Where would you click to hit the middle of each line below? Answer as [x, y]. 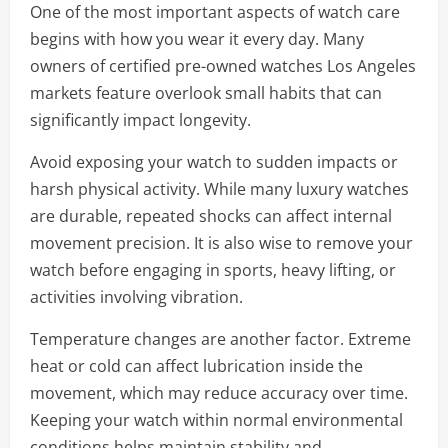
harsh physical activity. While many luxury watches [219, 189]
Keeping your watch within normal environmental [216, 420]
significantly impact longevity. [140, 120]
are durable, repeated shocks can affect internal [211, 216]
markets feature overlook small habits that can [206, 93]
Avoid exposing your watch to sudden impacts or [214, 162]
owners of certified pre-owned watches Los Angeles [223, 66]
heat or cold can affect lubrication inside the [196, 366]
